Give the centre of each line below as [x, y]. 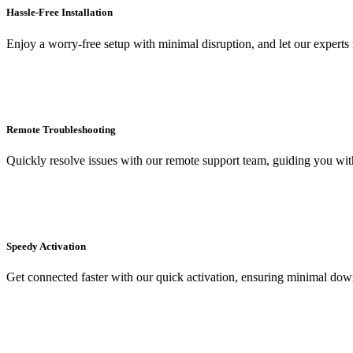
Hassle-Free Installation [59, 13]
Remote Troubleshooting [61, 129]
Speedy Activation [46, 247]
